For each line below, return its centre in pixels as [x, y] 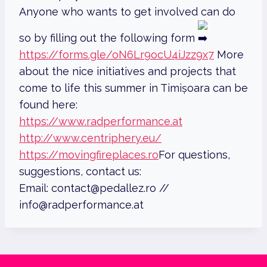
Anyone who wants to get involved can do [127, 12]
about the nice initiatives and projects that [128, 72]
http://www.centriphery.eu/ [90, 138]
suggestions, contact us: [80, 172]
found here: [48, 105]
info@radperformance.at [81, 205]
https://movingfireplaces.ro [89, 155]
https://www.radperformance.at [101, 122]
